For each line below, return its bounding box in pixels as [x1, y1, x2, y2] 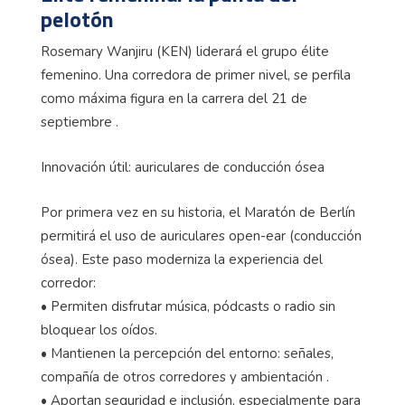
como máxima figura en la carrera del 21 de [41, 89, 307, 108]
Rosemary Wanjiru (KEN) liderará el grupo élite [41, 42, 329, 61]
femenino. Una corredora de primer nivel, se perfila [41, 66, 351, 85]
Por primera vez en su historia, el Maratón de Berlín [41, 203, 355, 222]
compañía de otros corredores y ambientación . [41, 368, 329, 387]
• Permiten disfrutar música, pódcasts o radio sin [41, 297, 335, 316]
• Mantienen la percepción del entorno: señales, [41, 344, 334, 363]
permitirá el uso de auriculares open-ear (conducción [41, 227, 362, 246]
